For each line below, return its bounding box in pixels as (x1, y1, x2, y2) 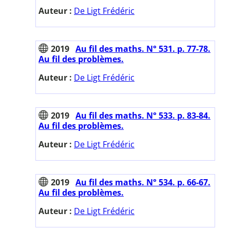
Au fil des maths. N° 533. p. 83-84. (75, 110, 210, 122)
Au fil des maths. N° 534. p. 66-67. (75, 177, 210, 188)
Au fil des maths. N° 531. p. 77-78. (75, 43, 210, 55)
